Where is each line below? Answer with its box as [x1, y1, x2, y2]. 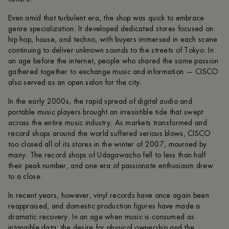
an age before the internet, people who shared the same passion [8, 57, 219, 65]
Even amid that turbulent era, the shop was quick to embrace [8, 14, 204, 22]
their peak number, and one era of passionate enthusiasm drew [8, 162, 213, 170]
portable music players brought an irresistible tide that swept [8, 108, 203, 116]
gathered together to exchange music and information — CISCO [8, 68, 219, 76]
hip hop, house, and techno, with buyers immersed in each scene [8, 36, 218, 43]
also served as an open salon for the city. [8, 79, 142, 86]
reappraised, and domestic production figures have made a [8, 202, 200, 210]
